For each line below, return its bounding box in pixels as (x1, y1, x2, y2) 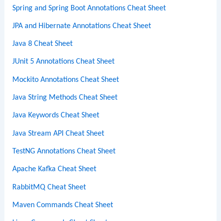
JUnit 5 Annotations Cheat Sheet (12, 58, 115, 66)
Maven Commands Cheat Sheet (12, 201, 113, 209)
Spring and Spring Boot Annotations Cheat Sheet (12, 4, 166, 12)
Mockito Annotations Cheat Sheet (12, 75, 119, 84)
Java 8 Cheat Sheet (12, 40, 73, 48)
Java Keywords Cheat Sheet (12, 111, 100, 120)
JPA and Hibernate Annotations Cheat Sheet (12, 22, 151, 30)
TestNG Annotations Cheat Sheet (12, 147, 116, 155)
